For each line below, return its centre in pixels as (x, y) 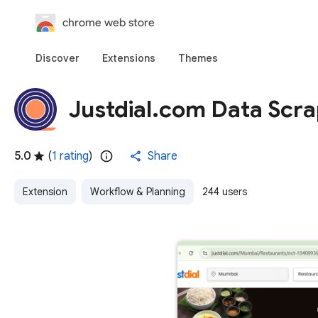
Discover (57, 58)
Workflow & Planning (138, 192)
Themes (198, 58)
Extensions (129, 58)
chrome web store (109, 22)
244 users (225, 192)
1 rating (70, 156)
